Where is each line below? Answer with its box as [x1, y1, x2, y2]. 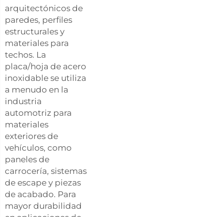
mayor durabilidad [5, 201, 82, 211]
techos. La [5, 49, 46, 60]
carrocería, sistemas [5, 166, 87, 176]
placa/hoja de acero [5, 61, 86, 71]
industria [5, 96, 42, 106]
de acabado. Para [5, 189, 76, 199]
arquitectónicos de [5, 3, 83, 13]
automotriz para [5, 108, 72, 118]
